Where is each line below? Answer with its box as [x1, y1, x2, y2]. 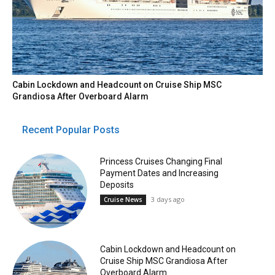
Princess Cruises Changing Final [99, 157, 222, 167]
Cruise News [103, 195, 142, 204]
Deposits [99, 180, 134, 190]
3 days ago [150, 195, 185, 204]
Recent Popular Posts [22, 124, 120, 136]
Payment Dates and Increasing [99, 168, 219, 179]
